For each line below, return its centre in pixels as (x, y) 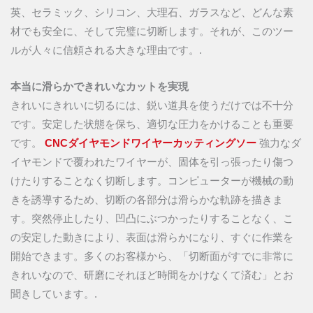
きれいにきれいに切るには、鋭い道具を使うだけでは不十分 (152, 106)
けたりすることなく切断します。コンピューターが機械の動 (152, 181)
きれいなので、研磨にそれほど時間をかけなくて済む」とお (152, 276)
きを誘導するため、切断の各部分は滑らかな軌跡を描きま (147, 200)
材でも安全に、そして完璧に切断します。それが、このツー (152, 31)
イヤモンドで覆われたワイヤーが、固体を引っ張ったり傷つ (152, 162)
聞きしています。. (54, 294)
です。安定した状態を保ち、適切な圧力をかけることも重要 (152, 125)
